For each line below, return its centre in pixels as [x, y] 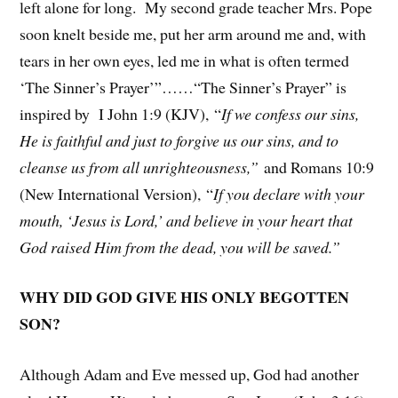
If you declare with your [289, 193]
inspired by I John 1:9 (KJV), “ [121, 113]
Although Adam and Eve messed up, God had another [190, 374]
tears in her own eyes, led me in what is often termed [185, 60]
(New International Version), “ [117, 193]
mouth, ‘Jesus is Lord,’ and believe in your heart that [187, 220]
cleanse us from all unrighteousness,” [142, 167]
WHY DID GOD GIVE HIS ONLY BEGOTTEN [185, 297]
